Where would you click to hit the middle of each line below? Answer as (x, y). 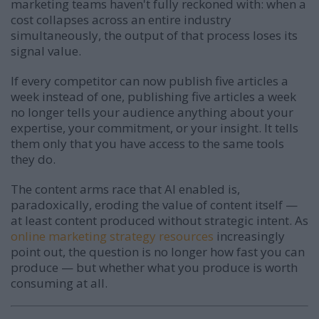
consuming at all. (59, 283)
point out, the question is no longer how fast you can (158, 251)
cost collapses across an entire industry (121, 19)
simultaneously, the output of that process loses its (154, 35)
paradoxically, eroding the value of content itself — (154, 204)
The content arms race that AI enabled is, (125, 189)
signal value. (46, 51)
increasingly (249, 236)
